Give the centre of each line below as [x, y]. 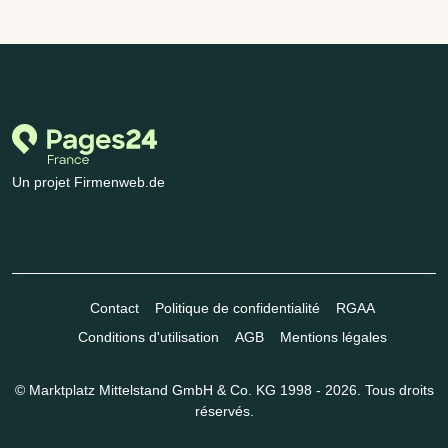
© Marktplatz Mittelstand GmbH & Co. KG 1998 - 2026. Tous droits [224, 390]
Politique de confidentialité [237, 308]
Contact [114, 308]
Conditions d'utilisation [148, 337]
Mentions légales [333, 337]
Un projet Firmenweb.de [88, 182]
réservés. [224, 411]
